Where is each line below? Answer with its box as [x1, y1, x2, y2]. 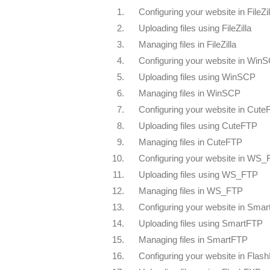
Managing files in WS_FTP [139, 186, 243, 196]
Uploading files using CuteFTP [139, 121, 257, 131]
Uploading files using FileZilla [139, 23, 251, 33]
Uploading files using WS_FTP [139, 169, 258, 180]
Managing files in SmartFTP [139, 234, 248, 245]
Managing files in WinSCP [139, 88, 240, 98]
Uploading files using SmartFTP [139, 218, 263, 228]
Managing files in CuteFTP [139, 137, 242, 147]
